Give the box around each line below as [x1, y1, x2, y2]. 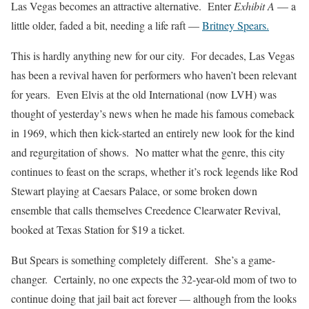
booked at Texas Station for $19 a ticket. [11, 221, 185, 237]
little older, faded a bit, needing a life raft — [11, 17, 202, 32]
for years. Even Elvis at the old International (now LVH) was [11, 86, 277, 101]
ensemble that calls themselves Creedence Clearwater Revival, [11, 202, 281, 217]
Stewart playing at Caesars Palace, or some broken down [11, 183, 257, 198]
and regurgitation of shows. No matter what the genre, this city [11, 144, 285, 159]
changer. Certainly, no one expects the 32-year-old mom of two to [11, 271, 297, 286]
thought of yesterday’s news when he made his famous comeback [11, 106, 295, 121]
